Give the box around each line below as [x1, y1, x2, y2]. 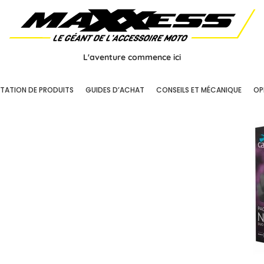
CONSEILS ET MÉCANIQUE [156, 85, 242, 95]
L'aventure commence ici [83, 52, 181, 62]
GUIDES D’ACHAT [85, 85, 144, 95]
